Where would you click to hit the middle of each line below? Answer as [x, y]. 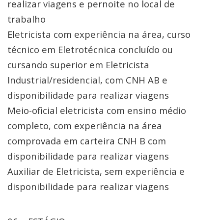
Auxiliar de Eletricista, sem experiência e [96, 171]
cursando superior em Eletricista [78, 65]
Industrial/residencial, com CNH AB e [87, 80]
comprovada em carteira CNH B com [87, 141]
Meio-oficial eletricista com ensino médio [97, 110]
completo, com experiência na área [85, 125]
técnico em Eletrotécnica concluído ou [90, 49]
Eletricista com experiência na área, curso [99, 34]
